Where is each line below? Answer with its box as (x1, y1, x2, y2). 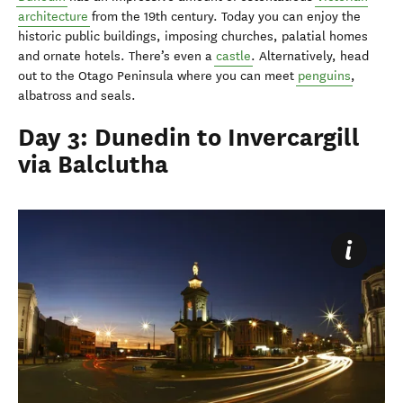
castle (216, 48, 251, 64)
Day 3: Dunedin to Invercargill (18, 121, 360, 153)
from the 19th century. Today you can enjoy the (88, 8, 361, 24)
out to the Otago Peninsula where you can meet (18, 67, 298, 84)
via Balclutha (18, 148, 168, 180)
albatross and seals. (18, 87, 136, 103)
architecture (18, 8, 88, 24)
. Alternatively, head (251, 48, 369, 64)
